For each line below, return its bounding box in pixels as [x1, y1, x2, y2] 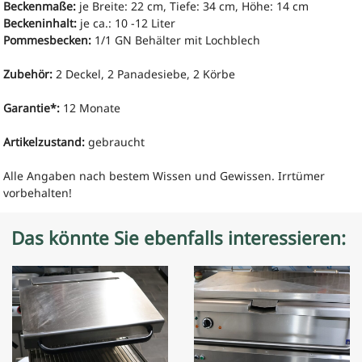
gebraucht [85, 133, 145, 149]
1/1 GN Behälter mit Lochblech [91, 32, 261, 48]
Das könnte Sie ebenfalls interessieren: [11, 225, 347, 251]
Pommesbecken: [3, 32, 92, 48]
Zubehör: [3, 65, 53, 82]
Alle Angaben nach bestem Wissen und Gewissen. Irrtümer [3, 167, 326, 183]
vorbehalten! [3, 184, 73, 200]
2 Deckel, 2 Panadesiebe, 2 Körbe [53, 65, 236, 82]
